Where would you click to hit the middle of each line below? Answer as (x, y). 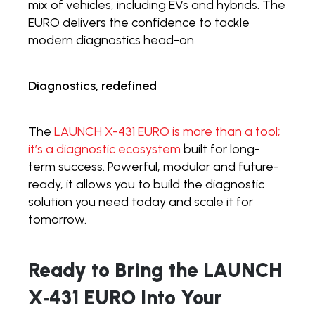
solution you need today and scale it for (141, 201)
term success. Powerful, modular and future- (154, 166)
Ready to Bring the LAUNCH (155, 270)
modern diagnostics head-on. (112, 40)
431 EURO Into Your (136, 297)
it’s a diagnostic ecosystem (104, 149)
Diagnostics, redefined (92, 85)
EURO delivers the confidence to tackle (139, 22)
